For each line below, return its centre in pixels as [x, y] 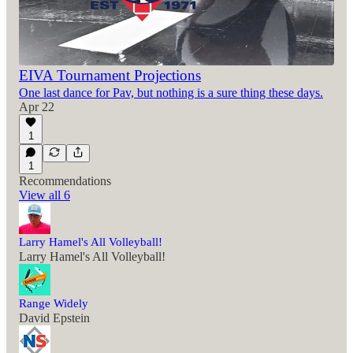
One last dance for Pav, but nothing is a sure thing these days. [171, 93]
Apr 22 [37, 107]
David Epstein [54, 318]
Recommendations [65, 181]
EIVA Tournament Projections [110, 76]
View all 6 [45, 195]
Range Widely [54, 304]
